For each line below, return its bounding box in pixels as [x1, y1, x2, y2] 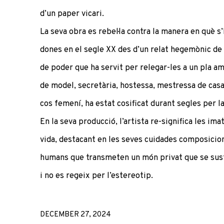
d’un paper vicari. [40, 8, 104, 19]
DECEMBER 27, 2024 [40, 209, 111, 219]
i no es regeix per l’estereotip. [40, 170, 153, 181]
